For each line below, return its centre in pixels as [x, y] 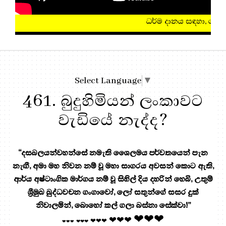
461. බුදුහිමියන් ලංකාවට [113, 101]
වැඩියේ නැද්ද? [113, 120]
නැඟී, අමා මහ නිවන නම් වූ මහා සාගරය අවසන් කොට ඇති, [113, 166]
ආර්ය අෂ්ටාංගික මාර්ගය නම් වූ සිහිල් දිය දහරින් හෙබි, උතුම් [113, 179]
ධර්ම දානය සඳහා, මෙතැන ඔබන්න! [101, 21]
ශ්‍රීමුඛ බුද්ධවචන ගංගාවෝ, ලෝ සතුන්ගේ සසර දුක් [113, 192]
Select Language [108, 80]
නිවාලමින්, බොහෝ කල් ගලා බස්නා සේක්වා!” [113, 205]
